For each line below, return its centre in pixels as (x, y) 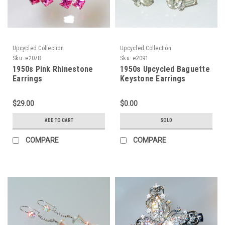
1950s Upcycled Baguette (165, 69)
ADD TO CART (59, 120)
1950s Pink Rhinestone (53, 69)
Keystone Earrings (153, 78)
